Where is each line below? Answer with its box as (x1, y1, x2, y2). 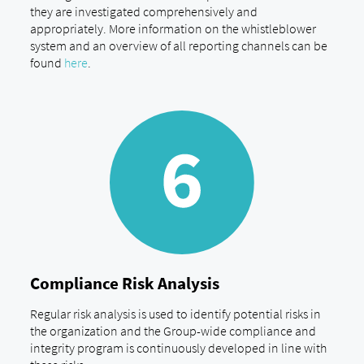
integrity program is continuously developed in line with (29, 340, 327, 357)
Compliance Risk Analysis (29, 272, 219, 294)
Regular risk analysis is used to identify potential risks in (29, 305, 321, 323)
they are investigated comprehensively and (29, 2, 258, 19)
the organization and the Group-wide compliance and (29, 323, 316, 340)
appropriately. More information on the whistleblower (29, 19, 316, 37)
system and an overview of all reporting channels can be (29, 37, 327, 54)
